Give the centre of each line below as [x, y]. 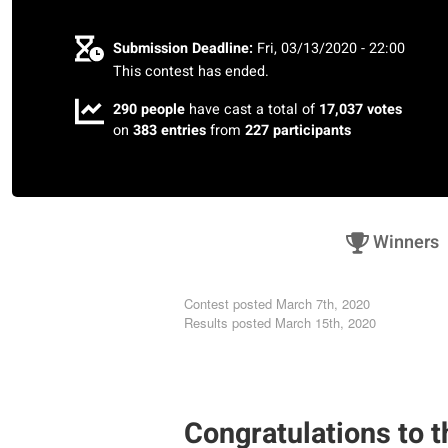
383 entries [170, 130]
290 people [149, 109]
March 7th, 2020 [323, 304]
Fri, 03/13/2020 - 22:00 [331, 49]
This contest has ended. [191, 72]
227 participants [298, 130]
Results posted [227, 323]
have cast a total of [252, 109]
